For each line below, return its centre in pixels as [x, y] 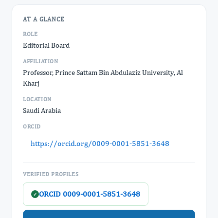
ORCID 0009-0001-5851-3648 [90, 194]
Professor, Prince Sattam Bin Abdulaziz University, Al [103, 72]
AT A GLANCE [44, 19]
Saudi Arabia [42, 110]
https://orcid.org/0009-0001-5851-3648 [100, 143]
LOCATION [37, 99]
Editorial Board [46, 45]
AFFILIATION [41, 61]
